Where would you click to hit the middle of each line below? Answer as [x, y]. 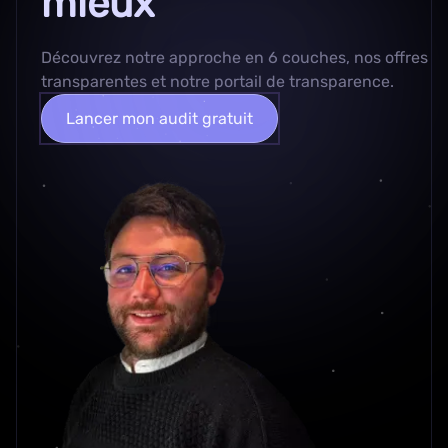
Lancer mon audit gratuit [159, 118]
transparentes [94, 81]
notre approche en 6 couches [235, 57]
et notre [180, 81]
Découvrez [83, 57]
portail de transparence [302, 81]
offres [406, 57]
